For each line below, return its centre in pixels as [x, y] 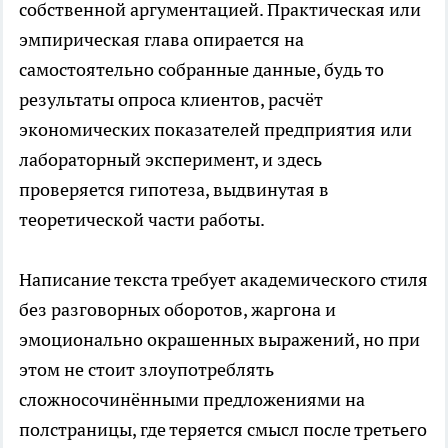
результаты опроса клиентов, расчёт [171, 100]
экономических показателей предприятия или [215, 130]
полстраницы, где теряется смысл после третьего [223, 430]
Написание [66, 280]
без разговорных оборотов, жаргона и [177, 310]
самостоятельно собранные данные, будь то [201, 70]
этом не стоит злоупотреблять [146, 370]
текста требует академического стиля [271, 280]
